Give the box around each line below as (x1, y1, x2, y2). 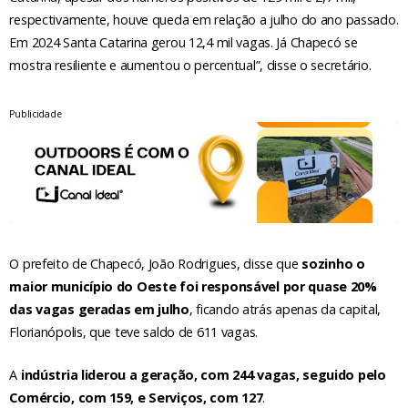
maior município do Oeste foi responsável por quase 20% (9, 277, 381, 295)
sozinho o (301, 254, 365, 272)
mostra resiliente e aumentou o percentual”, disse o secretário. (9, 56, 372, 75)
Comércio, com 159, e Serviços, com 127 (9, 388, 263, 406)
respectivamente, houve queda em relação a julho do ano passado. (9, 11, 399, 29)
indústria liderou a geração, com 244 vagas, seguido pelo (20, 365, 386, 383)
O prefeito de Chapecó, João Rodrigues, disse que (9, 254, 302, 272)
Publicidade (9, 107, 62, 121)
